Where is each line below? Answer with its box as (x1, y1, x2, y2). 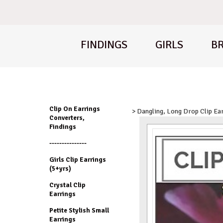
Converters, (49, 113, 85, 122)
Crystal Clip (49, 181, 86, 189)
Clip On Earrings (49, 105, 100, 113)
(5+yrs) (49, 164, 71, 173)
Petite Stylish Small (49, 206, 109, 215)
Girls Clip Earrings (49, 155, 106, 164)
